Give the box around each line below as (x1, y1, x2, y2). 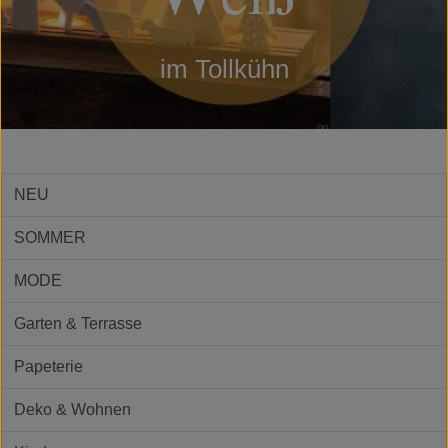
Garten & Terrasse (14, 314, 142, 332)
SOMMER (14, 228, 86, 246)
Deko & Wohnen (14, 400, 131, 418)
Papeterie (14, 357, 83, 375)
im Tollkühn (159, 53, 289, 84)
